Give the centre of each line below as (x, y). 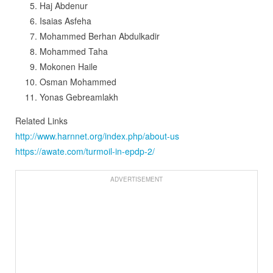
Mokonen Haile (68, 66)
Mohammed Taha (73, 51)
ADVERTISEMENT (136, 179)
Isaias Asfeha (65, 20)
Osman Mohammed (78, 81)
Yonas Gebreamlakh (79, 97)
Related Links (41, 120)
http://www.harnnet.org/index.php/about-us (97, 136)
